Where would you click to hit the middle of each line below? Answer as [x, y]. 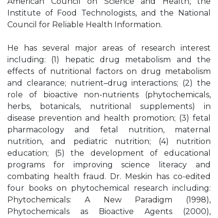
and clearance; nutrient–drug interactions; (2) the [109, 83]
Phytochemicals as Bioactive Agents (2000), [109, 211]
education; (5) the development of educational [109, 153]
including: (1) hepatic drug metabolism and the [109, 60]
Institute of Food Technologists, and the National [109, 13]
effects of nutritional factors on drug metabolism [109, 71]
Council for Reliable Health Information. [85, 25]
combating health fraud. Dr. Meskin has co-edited [109, 176]
